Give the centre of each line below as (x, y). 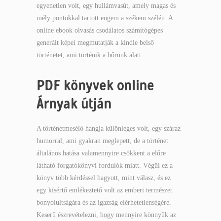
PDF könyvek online (95, 85)
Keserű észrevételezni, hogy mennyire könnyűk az (106, 215)
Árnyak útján (74, 103)
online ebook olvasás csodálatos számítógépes (100, 30)
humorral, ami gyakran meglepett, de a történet (102, 141)
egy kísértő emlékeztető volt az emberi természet (104, 190)
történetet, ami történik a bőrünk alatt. (90, 55)
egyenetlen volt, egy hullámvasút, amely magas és (106, 6)
